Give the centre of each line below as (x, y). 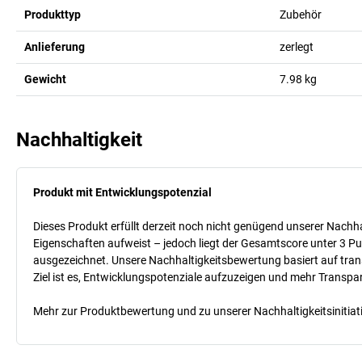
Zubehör (300, 14)
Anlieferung (55, 46)
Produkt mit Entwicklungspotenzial (122, 192)
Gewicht (45, 79)
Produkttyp (53, 14)
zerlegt (296, 46)
